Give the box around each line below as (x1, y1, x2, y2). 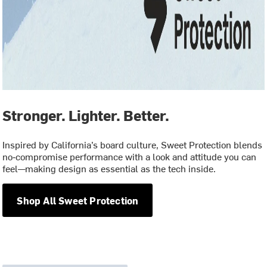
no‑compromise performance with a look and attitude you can (2, 150, 257, 163)
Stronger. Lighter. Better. (2, 105, 170, 125)
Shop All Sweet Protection (17, 193, 139, 207)
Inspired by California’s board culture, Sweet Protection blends (2, 138, 263, 151)
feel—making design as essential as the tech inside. (2, 162, 216, 175)
